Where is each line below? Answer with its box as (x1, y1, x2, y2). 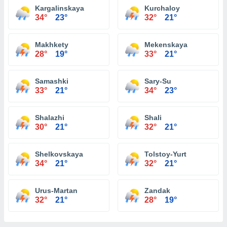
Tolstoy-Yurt (144, 150, 186, 158)
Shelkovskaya (35, 150, 83, 158)
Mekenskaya (144, 41, 187, 49)
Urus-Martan (35, 186, 78, 195)
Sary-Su (144, 77, 171, 85)
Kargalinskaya (35, 4, 84, 12)
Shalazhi (35, 113, 64, 122)
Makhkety (35, 41, 68, 49)
